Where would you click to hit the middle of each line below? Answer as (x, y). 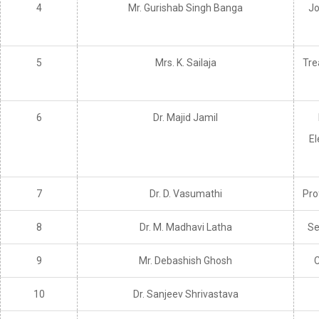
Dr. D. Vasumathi (185, 194)
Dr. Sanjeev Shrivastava (185, 294)
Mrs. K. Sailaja (185, 63)
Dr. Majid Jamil (185, 118)
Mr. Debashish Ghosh (185, 261)
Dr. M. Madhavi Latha (185, 228)
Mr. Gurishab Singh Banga (185, 8)
